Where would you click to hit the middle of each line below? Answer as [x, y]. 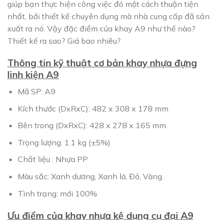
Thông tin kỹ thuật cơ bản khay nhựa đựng [102, 63]
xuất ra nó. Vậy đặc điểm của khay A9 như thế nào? [101, 28]
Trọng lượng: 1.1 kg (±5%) [64, 142]
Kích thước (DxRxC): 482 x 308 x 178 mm [93, 108]
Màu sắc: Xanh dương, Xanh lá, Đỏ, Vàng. [90, 176]
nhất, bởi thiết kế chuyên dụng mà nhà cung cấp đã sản [109, 16]
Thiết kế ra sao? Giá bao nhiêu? [64, 41]
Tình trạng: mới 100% [57, 193]
